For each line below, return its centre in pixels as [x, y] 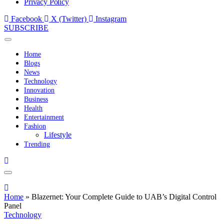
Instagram [111, 18]
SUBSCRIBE [26, 27]
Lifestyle [58, 134]
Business [36, 99]
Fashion [35, 126]
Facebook [26, 18]
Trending [37, 144]
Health [33, 108]
